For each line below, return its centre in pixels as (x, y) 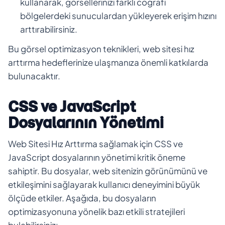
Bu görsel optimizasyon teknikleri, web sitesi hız (101, 48)
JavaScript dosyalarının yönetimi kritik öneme (97, 157)
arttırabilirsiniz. (49, 29)
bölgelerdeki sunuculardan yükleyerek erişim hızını (118, 15)
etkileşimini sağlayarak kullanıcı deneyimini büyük (104, 184)
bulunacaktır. (34, 76)
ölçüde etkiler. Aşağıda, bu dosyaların (82, 198)
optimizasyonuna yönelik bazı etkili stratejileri (96, 211)
